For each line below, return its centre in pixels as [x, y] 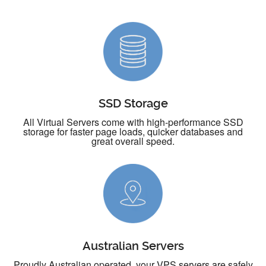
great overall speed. [133, 141]
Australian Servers [133, 246]
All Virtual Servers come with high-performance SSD [133, 122]
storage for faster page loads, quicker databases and [133, 132]
